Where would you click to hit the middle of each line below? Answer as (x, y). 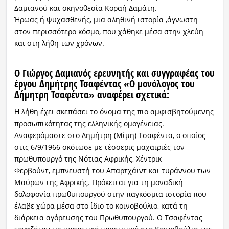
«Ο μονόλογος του (159, 83)
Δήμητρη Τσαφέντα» (54, 94)
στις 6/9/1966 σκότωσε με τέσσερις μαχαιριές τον (99, 147)
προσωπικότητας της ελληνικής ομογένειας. (89, 124)
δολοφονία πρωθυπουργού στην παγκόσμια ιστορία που (110, 194)
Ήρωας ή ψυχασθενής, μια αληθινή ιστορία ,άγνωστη (106, 19)
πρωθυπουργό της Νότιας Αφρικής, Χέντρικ (88, 159)
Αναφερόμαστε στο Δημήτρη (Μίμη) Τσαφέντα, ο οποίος (110, 135)
